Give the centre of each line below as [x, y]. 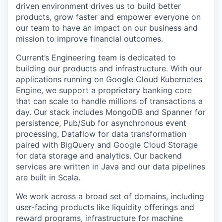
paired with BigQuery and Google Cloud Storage [107, 145]
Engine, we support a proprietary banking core [104, 90]
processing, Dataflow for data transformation [101, 134]
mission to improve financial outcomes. [89, 39]
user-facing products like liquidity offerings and [105, 207]
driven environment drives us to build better [98, 6]
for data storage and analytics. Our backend [99, 156]
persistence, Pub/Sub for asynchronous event [101, 123]
